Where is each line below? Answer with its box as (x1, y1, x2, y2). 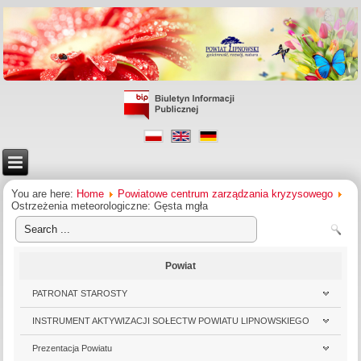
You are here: (11, 187, 77, 200)
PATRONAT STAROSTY (32, 288, 128, 298)
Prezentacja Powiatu (32, 342, 113, 353)
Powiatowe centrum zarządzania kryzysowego (118, 187, 334, 200)
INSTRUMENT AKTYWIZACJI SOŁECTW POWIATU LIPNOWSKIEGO (32, 315, 310, 326)
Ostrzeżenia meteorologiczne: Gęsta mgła (11, 199, 209, 212)
